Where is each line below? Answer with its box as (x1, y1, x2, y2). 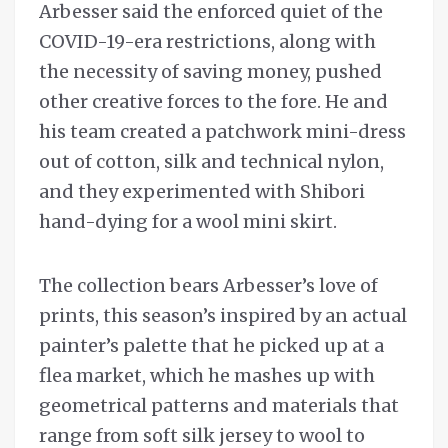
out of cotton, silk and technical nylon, (39, 150, 384, 174)
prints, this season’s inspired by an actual (39, 304, 407, 328)
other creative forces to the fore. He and (39, 90, 388, 114)
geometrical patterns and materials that (39, 394, 399, 418)
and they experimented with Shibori (39, 180, 365, 204)
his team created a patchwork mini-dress (39, 120, 406, 144)
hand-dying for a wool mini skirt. (39, 210, 337, 234)
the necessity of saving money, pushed (39, 60, 382, 84)
